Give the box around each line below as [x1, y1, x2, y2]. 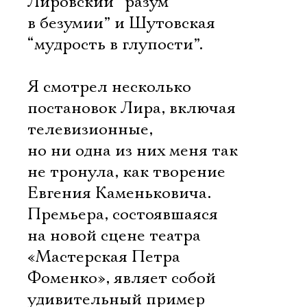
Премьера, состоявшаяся [27, 204, 218, 225]
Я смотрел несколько [27, 77, 191, 97]
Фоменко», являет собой [27, 268, 216, 288]
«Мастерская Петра [27, 247, 180, 267]
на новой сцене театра [27, 225, 201, 246]
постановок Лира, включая [27, 98, 236, 119]
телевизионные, [27, 119, 153, 140]
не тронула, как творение [27, 162, 225, 182]
